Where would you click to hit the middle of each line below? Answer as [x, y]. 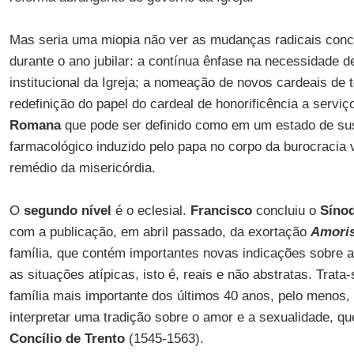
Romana [35, 125]
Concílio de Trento [67, 339]
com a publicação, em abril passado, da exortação [160, 232]
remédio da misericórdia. [82, 168]
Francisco [221, 211]
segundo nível [67, 211]
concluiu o [286, 211]
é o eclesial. [151, 211]
